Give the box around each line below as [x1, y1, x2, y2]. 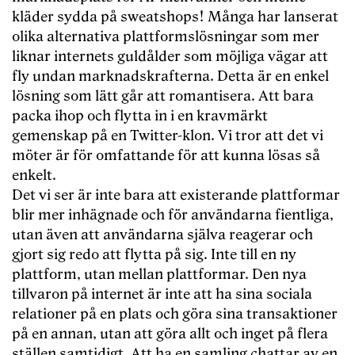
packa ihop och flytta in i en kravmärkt [12, 108, 268, 125]
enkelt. [12, 167, 56, 185]
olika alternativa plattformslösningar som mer [12, 29, 319, 46]
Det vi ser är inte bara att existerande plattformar [12, 187, 340, 204]
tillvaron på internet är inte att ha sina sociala [12, 286, 312, 303]
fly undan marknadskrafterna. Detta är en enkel [12, 68, 329, 86]
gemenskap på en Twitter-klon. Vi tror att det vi [12, 128, 323, 145]
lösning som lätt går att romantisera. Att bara [12, 88, 314, 105]
